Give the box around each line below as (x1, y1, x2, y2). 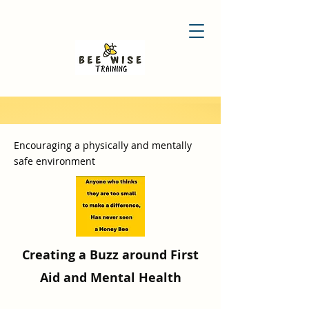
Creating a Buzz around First (22, 246, 199, 263)
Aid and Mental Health (39, 269, 181, 286)
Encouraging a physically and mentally (14, 139, 192, 152)
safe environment (14, 154, 98, 168)
